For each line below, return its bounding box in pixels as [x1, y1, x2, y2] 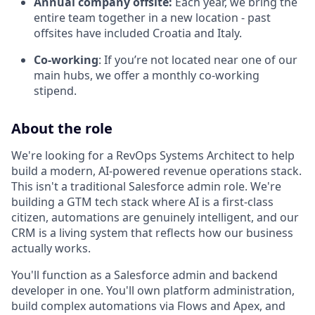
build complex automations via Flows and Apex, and [11, 297, 285, 314]
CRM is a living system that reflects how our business [11, 224, 293, 240]
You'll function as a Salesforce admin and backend [11, 266, 278, 283]
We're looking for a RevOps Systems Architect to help [11, 147, 295, 163]
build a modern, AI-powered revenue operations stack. [11, 162, 302, 179]
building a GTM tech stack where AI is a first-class [11, 193, 274, 210]
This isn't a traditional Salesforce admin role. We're [11, 178, 281, 194]
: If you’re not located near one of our [98, 51, 297, 67]
